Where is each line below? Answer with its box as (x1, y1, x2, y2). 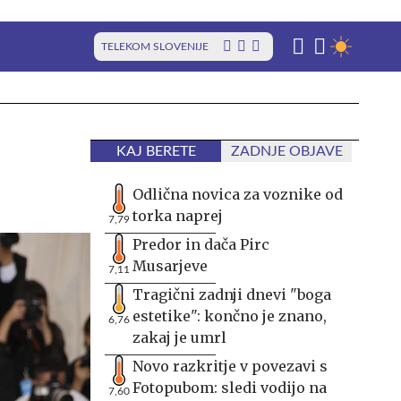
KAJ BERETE (115, 144, 196, 158)
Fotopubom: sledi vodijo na (132, 379, 327, 397)
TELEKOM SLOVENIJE (101, 41, 209, 52)
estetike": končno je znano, (132, 307, 327, 325)
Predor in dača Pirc (132, 235, 269, 253)
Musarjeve (132, 257, 208, 275)
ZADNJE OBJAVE (230, 144, 343, 158)
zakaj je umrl (132, 328, 226, 346)
